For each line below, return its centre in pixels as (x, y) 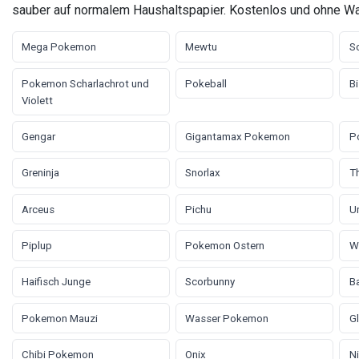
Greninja (41, 173)
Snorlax (203, 173)
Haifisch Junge (56, 282)
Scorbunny (210, 282)
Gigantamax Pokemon (238, 136)
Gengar (39, 136)
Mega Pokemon (59, 47)
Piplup (37, 246)
